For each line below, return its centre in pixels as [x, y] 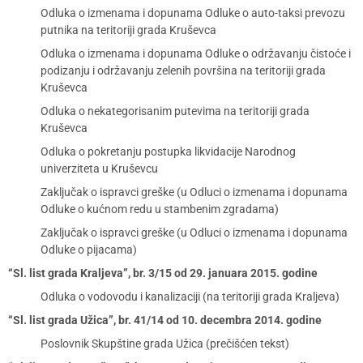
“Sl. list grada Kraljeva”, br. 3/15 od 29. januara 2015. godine [163, 273]
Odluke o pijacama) [89, 250]
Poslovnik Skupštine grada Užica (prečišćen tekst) [165, 344]
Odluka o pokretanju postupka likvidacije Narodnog [168, 152]
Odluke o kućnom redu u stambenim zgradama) [160, 209]
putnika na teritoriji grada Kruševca [128, 30]
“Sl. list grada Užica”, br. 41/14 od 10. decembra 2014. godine [165, 320]
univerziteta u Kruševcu [99, 169]
